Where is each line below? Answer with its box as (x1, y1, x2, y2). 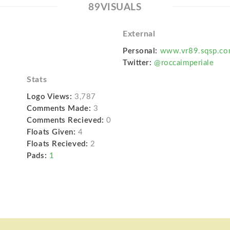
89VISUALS (88, 2, 142, 12)
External (122, 29, 156, 38)
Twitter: (122, 59, 152, 67)
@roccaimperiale (154, 59, 214, 67)
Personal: (122, 47, 158, 55)
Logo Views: (27, 92, 72, 101)
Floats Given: (27, 128, 76, 136)
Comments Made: (27, 104, 91, 112)
